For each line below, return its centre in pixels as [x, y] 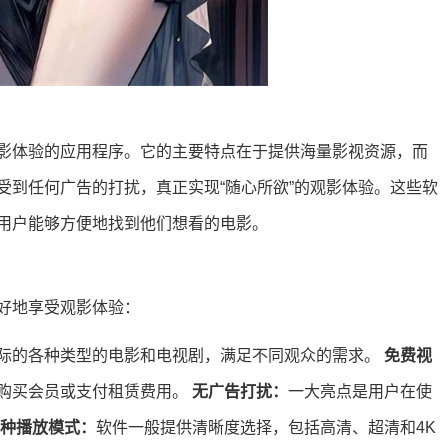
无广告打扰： [240, 391]
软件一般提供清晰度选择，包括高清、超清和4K [266, 427]
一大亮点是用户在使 [360, 391]
